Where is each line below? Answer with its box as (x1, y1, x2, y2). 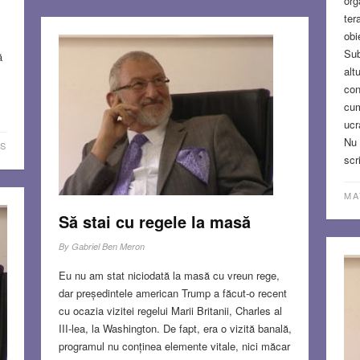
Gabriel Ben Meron (71, 239, 145, 252)
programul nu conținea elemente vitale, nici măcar (58, 337, 290, 354)
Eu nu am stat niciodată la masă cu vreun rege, (58, 267, 280, 283)
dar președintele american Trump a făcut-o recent (58, 284, 287, 301)
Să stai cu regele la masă (58, 209, 251, 233)
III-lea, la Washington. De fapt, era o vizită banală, (58, 320, 292, 336)
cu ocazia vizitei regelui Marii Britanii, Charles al (58, 302, 282, 318)
